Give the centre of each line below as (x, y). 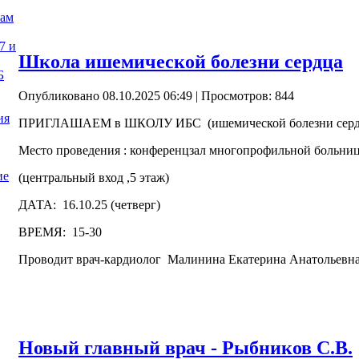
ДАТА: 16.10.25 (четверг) (89, 205)
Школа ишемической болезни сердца (181, 62)
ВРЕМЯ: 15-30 (60, 232)
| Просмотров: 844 (243, 96)
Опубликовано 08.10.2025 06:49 (105, 96)
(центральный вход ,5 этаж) (94, 178)
